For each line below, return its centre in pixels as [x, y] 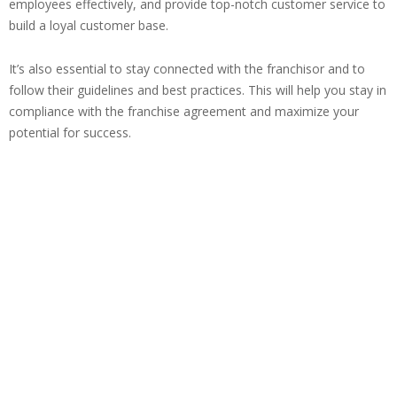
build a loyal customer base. [89, 26]
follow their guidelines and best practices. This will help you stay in [198, 90]
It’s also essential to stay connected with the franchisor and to [187, 69]
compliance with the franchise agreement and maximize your [184, 112]
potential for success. [70, 133]
